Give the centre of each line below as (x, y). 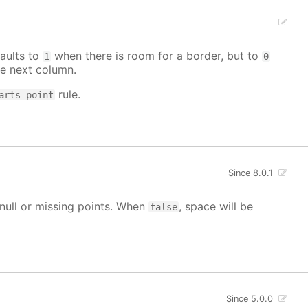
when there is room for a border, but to (157, 56)
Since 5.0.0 (250, 298)
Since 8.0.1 (251, 173)
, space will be (216, 206)
